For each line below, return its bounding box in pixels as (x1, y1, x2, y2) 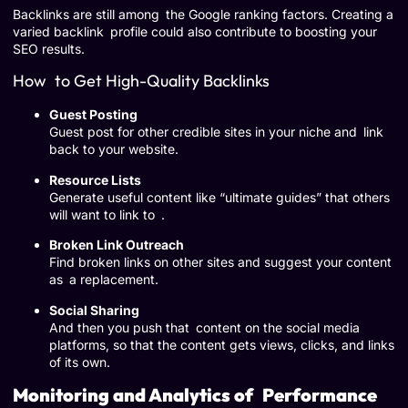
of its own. (49, 353, 110, 370)
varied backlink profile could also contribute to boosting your (13, 23, 377, 39)
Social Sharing (49, 301, 139, 318)
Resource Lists (49, 171, 141, 188)
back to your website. (49, 141, 178, 158)
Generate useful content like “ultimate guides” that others (49, 189, 390, 205)
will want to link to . (49, 206, 165, 222)
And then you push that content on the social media (49, 319, 360, 335)
